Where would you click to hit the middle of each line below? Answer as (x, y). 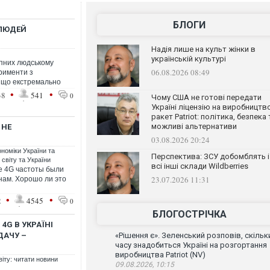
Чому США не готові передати (206, 97)
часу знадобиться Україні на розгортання (191, 245)
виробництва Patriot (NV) (160, 255)
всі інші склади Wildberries (199, 166)
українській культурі (188, 59)
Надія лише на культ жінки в (203, 49)
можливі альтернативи (194, 126)
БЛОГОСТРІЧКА (189, 214)
